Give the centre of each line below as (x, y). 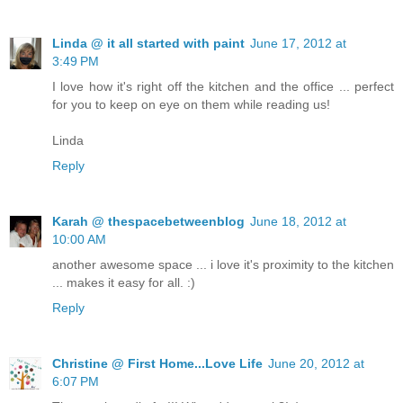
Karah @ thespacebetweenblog (148, 222)
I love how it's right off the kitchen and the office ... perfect (223, 87)
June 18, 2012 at (298, 222)
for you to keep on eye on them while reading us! (191, 105)
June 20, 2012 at (316, 364)
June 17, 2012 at (298, 44)
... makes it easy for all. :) (124, 283)
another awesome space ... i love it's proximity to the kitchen (223, 265)
